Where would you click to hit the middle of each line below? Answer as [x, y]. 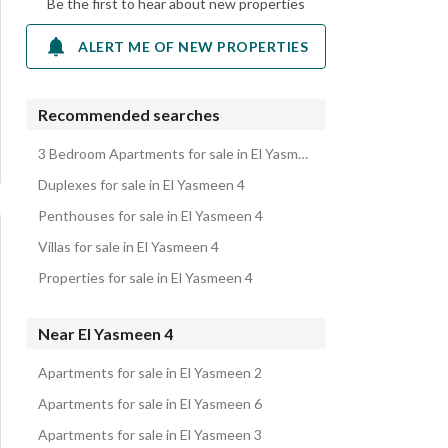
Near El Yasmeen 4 [105, 333]
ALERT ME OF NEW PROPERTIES [193, 46]
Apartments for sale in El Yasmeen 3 [150, 434]
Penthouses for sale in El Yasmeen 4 [150, 215]
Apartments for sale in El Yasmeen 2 [150, 372]
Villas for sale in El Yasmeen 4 [128, 246]
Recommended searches [129, 114]
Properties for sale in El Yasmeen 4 [145, 277]
